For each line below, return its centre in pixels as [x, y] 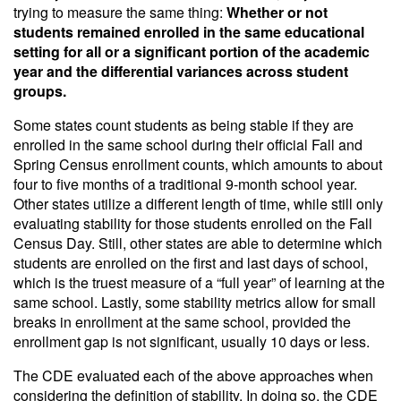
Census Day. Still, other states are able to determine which [198, 243]
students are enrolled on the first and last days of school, [191, 263]
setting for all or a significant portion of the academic [192, 51]
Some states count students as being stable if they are [183, 125]
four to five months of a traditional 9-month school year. [185, 184]
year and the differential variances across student [181, 71]
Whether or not [277, 12]
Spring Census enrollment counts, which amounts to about [198, 164]
